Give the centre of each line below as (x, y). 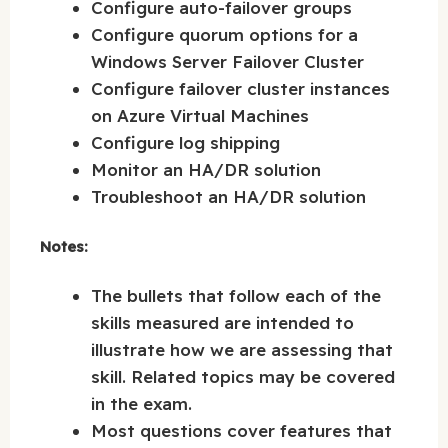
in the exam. (141, 403)
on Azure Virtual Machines (200, 115)
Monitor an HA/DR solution (206, 169)
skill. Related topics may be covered (243, 376)
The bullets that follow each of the (236, 295)
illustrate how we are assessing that (242, 349)
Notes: (64, 247)
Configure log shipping (185, 142)
